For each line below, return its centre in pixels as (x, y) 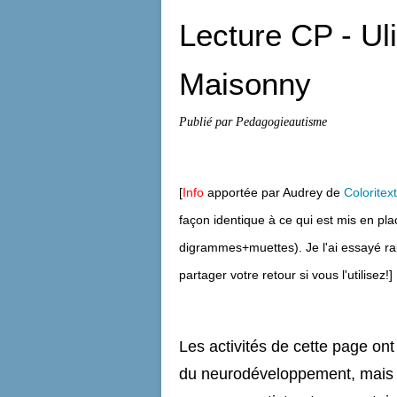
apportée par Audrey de (274, 192)
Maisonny (245, 84)
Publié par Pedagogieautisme (253, 121)
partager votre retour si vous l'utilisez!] (286, 275)
